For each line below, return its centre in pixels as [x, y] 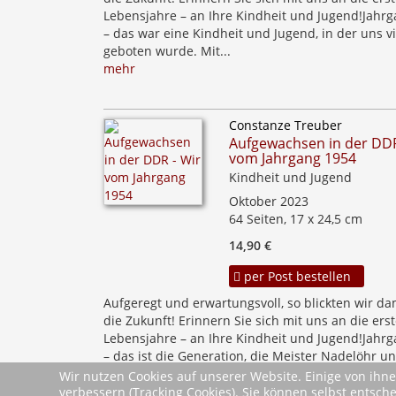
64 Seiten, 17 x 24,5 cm [296, 219]
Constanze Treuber [286, 125]
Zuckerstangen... [152, 373]
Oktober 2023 [269, 201]
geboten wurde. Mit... [167, 51]
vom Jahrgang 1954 [293, 158]
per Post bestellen [296, 276]
